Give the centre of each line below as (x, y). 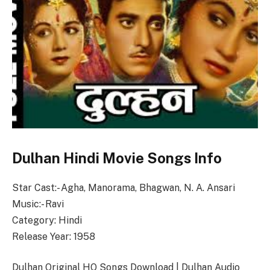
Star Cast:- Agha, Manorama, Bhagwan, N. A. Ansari (124, 187)
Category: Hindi (47, 220)
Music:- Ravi (38, 204)
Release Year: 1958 (54, 236)
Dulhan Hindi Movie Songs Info (117, 158)
